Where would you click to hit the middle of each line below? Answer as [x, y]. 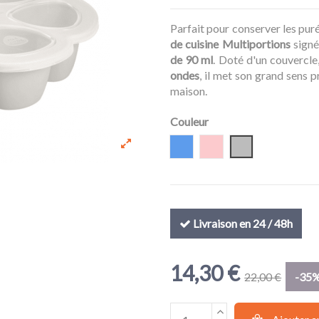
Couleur [189, 122]
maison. [189, 91]
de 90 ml [192, 60]
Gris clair [263, 146]
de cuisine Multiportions [230, 44]
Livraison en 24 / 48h [241, 223]
